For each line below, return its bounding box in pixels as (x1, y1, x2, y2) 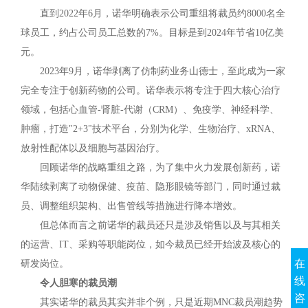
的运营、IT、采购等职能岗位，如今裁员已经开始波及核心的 (21, 239, 280, 250)
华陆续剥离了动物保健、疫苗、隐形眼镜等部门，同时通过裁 (21, 181, 280, 192)
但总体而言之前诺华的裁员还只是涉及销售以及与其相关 (40, 220, 280, 231)
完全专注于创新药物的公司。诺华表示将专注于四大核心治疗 (21, 85, 280, 96)
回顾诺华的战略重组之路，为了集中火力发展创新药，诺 (40, 162, 280, 173)
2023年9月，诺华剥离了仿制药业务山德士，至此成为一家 (40, 66, 285, 77)
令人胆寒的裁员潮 (40, 278, 117, 289)
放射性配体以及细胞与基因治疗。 (21, 143, 165, 154)
